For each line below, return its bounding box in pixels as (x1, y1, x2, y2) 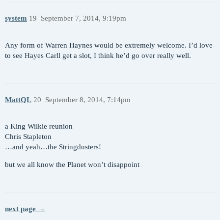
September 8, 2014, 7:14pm (45, 95, 131, 104)
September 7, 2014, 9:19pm (40, 14, 126, 23)
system (5, 14, 27, 23)
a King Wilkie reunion (5, 122, 73, 131)
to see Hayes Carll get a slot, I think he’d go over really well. (5, 51, 191, 59)
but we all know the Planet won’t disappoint (5, 161, 139, 169)
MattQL (5, 95, 31, 104)
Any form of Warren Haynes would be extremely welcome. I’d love (5, 41, 213, 49)
